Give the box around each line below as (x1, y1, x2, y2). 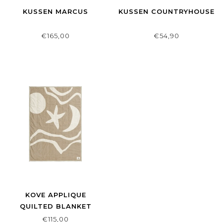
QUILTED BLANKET (19, 202, 92, 210)
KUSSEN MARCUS (23, 7, 88, 15)
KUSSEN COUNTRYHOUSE (118, 7, 215, 15)
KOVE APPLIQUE (25, 190, 86, 199)
